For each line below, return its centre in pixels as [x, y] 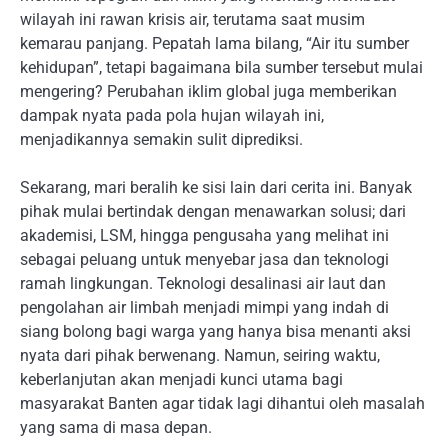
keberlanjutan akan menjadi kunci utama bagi [181, 379]
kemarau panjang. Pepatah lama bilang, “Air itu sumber [214, 43]
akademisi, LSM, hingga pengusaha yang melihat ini [204, 235]
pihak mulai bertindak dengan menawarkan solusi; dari [213, 211]
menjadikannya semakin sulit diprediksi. [161, 139]
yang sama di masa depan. [116, 427]
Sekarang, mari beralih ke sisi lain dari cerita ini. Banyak [216, 187]
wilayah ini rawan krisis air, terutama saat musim [192, 19]
